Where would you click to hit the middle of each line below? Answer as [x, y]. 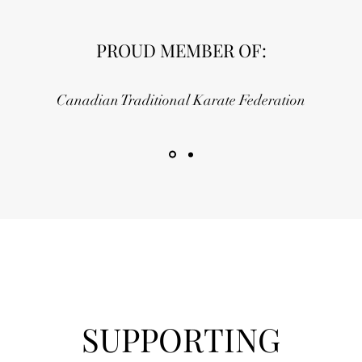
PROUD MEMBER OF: [181, 50]
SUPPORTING [181, 339]
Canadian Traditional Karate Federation [181, 100]
